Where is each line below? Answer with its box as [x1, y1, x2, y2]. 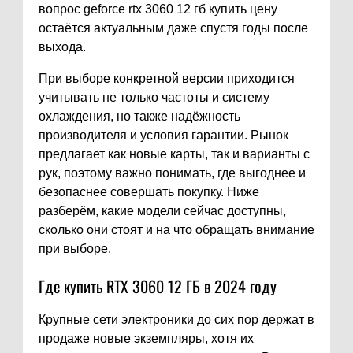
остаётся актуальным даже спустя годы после [39, 21, 308, 35]
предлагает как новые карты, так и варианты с [39, 147, 310, 162]
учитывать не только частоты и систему [39, 91, 269, 105]
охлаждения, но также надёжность [39, 110, 240, 124]
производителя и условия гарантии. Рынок [39, 128, 288, 143]
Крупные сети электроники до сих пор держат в [39, 313, 314, 327]
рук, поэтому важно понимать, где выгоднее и [39, 166, 306, 180]
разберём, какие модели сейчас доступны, [39, 204, 286, 218]
